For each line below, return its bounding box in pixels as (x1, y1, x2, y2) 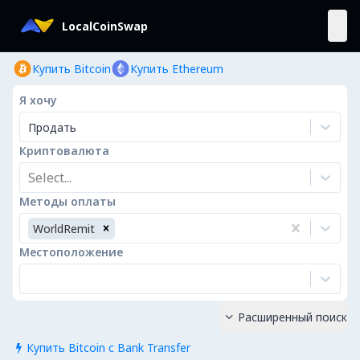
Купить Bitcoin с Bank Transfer (26, 340, 190, 355)
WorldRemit (33, 220, 95, 236)
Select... (28, 169, 72, 186)
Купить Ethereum (130, 61, 223, 76)
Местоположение (19, 244, 123, 260)
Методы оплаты (19, 194, 116, 209)
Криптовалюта (19, 143, 109, 158)
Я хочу (19, 92, 57, 108)
